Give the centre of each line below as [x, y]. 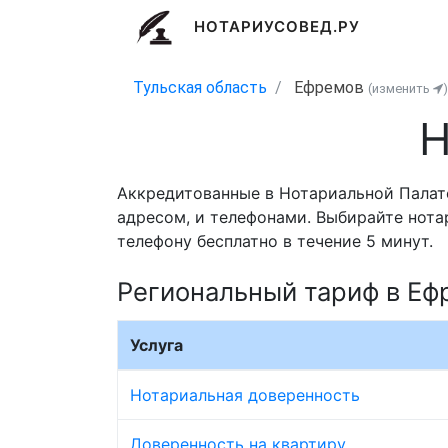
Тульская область [200, 87]
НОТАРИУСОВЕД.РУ [277, 27]
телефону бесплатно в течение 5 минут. [275, 241]
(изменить [400, 88]
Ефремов [329, 87]
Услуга [156, 344]
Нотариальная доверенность [245, 394]
